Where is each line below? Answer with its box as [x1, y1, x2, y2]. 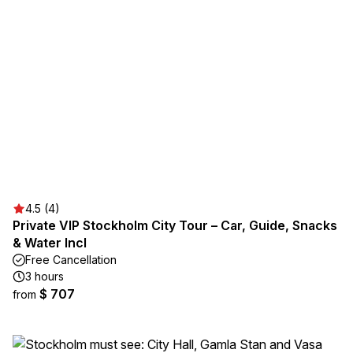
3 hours [25, 269, 64, 283]
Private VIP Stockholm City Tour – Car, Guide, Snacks [13, 217, 337, 233]
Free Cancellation [25, 253, 117, 266]
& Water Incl [13, 235, 87, 251]
